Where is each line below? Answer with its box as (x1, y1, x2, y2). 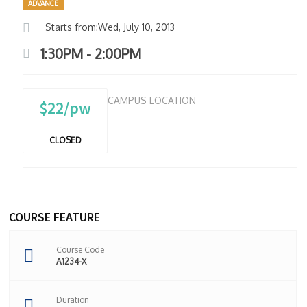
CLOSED (49, 135, 82, 146)
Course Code (56, 245, 104, 256)
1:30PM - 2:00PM (37, 44, 141, 62)
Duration (56, 295, 89, 306)
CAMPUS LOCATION (108, 95, 196, 107)
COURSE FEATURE (9, 209, 100, 225)
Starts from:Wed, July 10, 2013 (42, 21, 175, 33)
